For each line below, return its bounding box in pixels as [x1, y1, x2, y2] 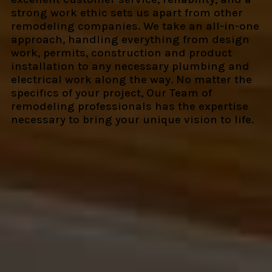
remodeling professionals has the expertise [10, 100, 248, 114]
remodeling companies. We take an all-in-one [10, 19, 259, 33]
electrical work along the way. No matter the [10, 73, 252, 87]
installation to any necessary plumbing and [10, 59, 250, 73]
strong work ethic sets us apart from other [10, 6, 243, 20]
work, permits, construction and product [10, 46, 232, 60]
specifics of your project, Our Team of [10, 86, 212, 100]
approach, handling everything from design [10, 33, 250, 47]
